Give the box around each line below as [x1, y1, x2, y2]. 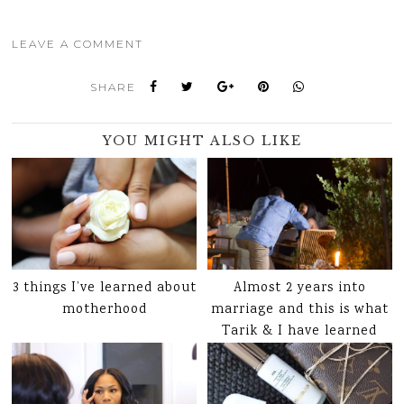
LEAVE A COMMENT [12, 37, 144, 50]
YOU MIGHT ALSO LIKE [102, 133, 302, 150]
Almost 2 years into [233, 278, 366, 298]
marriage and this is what [210, 299, 389, 320]
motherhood [61, 299, 147, 320]
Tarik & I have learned [222, 321, 378, 342]
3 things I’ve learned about [12, 278, 197, 298]
